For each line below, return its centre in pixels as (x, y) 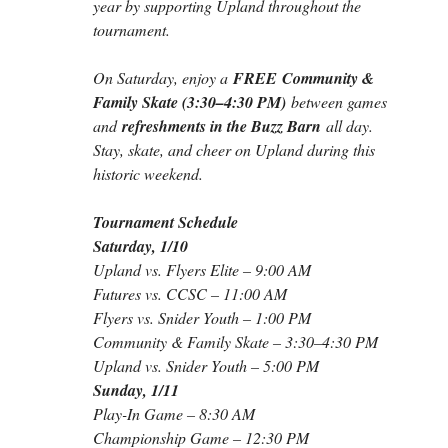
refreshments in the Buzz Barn (221, 126)
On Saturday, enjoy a (162, 78)
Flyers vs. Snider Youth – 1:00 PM (201, 318)
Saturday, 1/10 (140, 246)
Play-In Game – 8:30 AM (173, 414)
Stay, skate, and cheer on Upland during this (235, 150)
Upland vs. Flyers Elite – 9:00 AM (201, 270)
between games (338, 102)
